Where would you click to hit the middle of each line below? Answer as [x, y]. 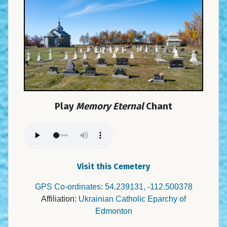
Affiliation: [60, 199]
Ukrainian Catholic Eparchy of [132, 199]
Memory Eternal [110, 107]
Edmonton [113, 211]
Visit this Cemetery [113, 167]
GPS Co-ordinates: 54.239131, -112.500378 [113, 187]
